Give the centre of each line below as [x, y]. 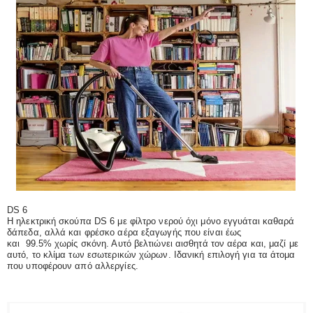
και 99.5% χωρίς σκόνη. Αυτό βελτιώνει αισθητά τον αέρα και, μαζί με [153, 244]
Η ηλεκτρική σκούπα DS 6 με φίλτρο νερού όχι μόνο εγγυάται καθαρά [151, 221]
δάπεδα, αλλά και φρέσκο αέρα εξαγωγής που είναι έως [124, 233]
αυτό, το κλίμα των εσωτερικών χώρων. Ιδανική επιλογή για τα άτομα [151, 255]
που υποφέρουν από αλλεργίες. [73, 266]
